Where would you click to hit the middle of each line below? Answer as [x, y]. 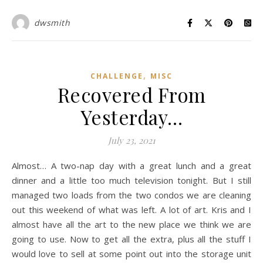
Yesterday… [131, 117]
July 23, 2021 [131, 140]
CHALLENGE [117, 76]
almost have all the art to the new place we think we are [131, 224]
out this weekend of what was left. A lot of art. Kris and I [131, 210]
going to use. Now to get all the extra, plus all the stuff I [131, 239]
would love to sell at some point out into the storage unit [131, 254]
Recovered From [131, 95]
